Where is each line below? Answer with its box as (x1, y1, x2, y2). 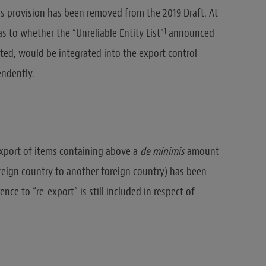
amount (186, 144, 219, 159)
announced (166, 26, 214, 40)
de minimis (140, 144, 187, 159)
